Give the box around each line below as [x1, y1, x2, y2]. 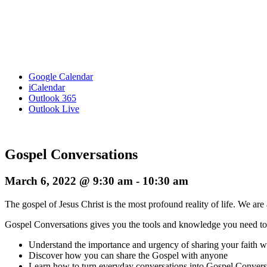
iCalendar [29, 82, 65, 93]
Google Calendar [29, 72, 93, 82]
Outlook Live [29, 104, 79, 114]
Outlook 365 [29, 93, 76, 104]
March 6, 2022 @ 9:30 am [5, 175, 133, 188]
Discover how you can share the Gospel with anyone [29, 250, 228, 260]
